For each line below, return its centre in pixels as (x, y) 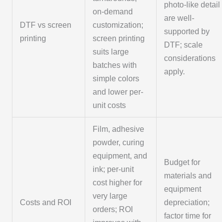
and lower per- (118, 92)
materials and (188, 176)
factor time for (188, 216)
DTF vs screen (46, 25)
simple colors (116, 79)
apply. (175, 72)
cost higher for (118, 183)
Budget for (182, 163)
